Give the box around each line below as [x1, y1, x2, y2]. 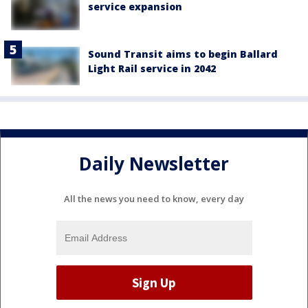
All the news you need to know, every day [64, 192, 244, 206]
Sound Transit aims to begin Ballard [88, 47, 278, 61]
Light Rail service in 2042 [88, 62, 216, 76]
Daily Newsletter [79, 151, 229, 176]
